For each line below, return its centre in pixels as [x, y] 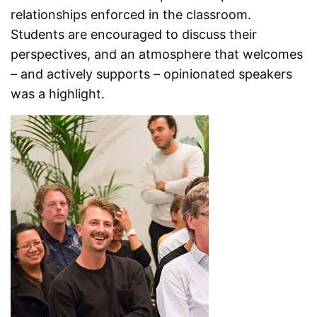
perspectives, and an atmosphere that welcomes [157, 54]
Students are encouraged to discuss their [134, 35]
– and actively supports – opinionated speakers [152, 74]
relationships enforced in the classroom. [131, 15]
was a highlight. [58, 94]
